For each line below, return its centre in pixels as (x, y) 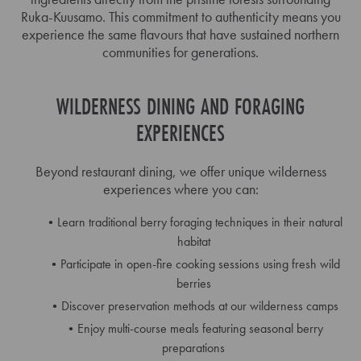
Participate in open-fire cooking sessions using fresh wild (200, 263)
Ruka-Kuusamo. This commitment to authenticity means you (180, 16)
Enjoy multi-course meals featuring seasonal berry (200, 328)
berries (193, 283)
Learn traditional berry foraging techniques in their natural (200, 222)
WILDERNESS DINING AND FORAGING (180, 106)
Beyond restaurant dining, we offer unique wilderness (180, 171)
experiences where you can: (180, 189)
